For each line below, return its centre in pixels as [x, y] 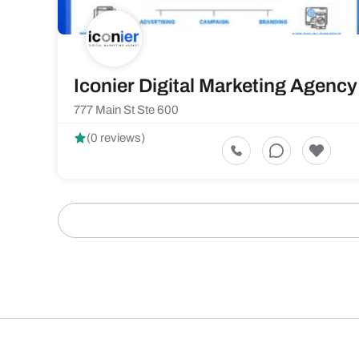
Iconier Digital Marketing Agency [216, 86]
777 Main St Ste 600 [126, 110]
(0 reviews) [116, 138]
